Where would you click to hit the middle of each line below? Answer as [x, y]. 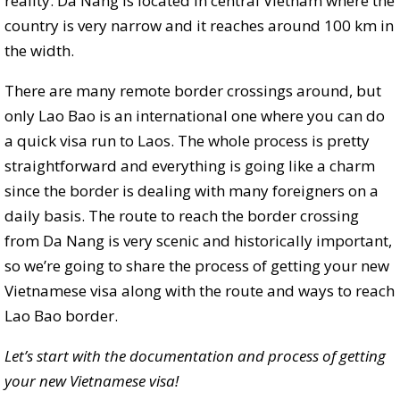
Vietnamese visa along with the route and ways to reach [200, 291]
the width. [39, 51]
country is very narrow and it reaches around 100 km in [199, 26]
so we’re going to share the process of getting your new [197, 266]
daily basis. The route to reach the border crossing [182, 216]
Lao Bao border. [61, 316]
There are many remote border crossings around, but [193, 91]
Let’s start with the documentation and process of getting [195, 356]
